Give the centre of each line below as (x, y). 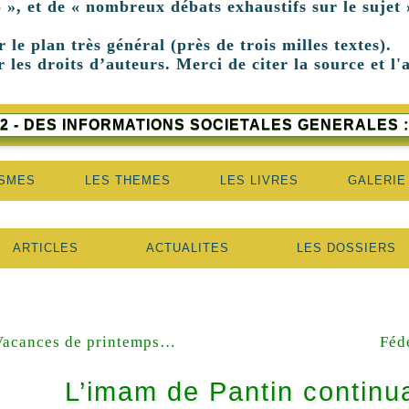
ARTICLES (45, 248)
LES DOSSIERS (346, 248)
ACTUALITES (187, 248)
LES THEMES (127, 180)
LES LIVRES (259, 180)
